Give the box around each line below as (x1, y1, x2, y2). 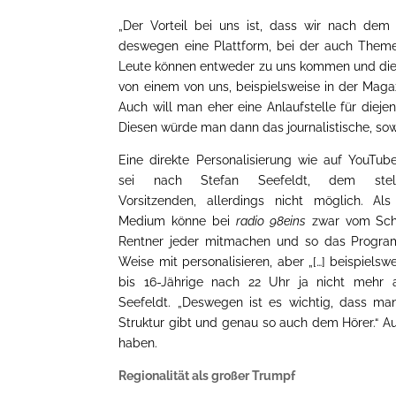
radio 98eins (235, 213, 306, 228)
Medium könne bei (118, 213, 236, 228)
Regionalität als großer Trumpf (118, 368, 296, 383)
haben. (118, 335, 158, 350)
